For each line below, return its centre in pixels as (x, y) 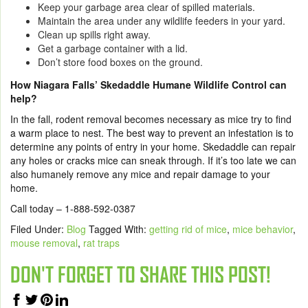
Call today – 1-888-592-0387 (73, 208)
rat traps (101, 243)
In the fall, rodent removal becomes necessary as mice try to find (151, 119)
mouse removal (44, 243)
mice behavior (263, 229)
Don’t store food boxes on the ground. (120, 62)
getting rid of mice (188, 229)
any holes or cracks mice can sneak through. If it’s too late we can (153, 160)
